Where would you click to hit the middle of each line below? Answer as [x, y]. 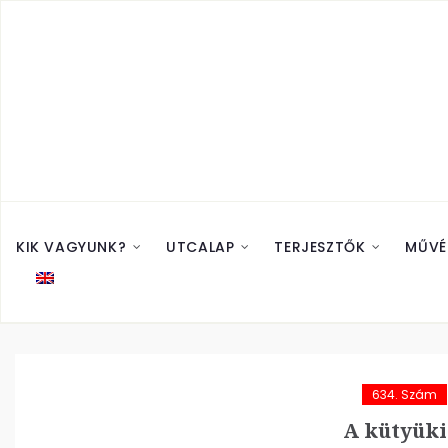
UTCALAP [200, 247]
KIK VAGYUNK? [71, 247]
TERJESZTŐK [320, 247]
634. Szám [404, 394]
